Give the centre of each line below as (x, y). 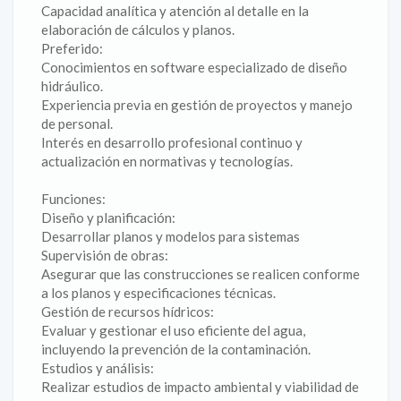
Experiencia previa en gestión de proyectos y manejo (197, 105)
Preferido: (72, 48)
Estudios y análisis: (98, 368)
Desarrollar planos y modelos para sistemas (171, 236)
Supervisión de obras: (105, 255)
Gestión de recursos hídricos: (128, 311)
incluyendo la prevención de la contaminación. (176, 349)
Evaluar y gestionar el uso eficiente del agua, (173, 330)
